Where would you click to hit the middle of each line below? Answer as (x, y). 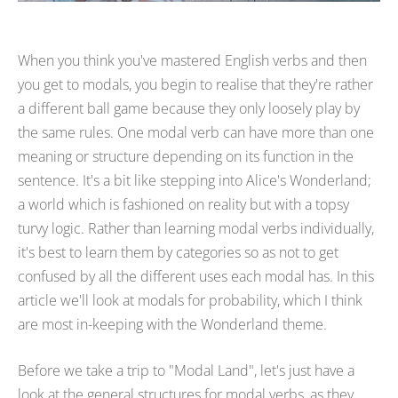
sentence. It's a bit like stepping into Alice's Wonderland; (195, 180)
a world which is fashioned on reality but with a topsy (183, 204)
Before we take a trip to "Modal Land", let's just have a (186, 371)
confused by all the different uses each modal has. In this (196, 276)
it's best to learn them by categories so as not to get (178, 252)
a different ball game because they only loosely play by (189, 108)
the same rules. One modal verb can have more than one (196, 132)
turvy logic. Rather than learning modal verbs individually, (196, 228)
